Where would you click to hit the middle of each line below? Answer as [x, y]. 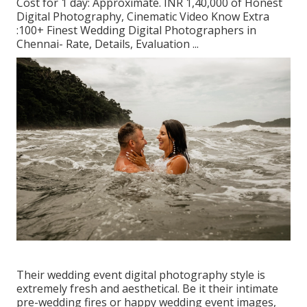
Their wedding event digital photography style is [141, 274]
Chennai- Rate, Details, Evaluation [103, 44]
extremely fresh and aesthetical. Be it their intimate [147, 288]
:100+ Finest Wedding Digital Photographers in [136, 30]
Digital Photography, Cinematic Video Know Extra [143, 16]
